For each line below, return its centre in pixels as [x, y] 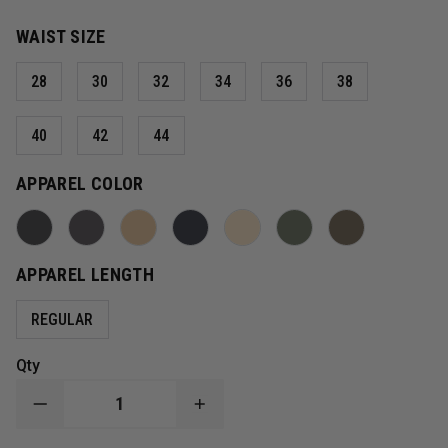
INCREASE [239, 411]
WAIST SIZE [61, 36]
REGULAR [62, 319]
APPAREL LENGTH [85, 274]
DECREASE [82, 411]
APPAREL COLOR [80, 183]
